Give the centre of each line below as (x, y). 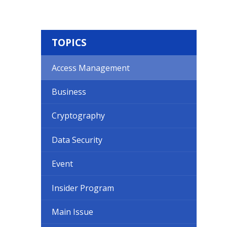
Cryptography (79, 116)
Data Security (77, 140)
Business (69, 92)
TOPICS (69, 43)
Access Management (91, 68)
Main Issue (73, 212)
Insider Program (83, 188)
